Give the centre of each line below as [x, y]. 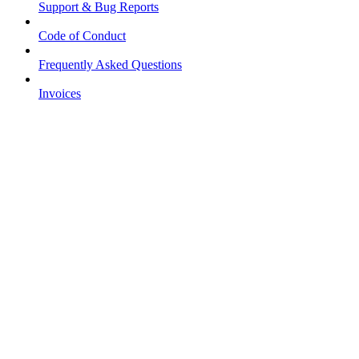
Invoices [60, 94]
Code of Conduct [82, 36]
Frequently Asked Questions [110, 65]
